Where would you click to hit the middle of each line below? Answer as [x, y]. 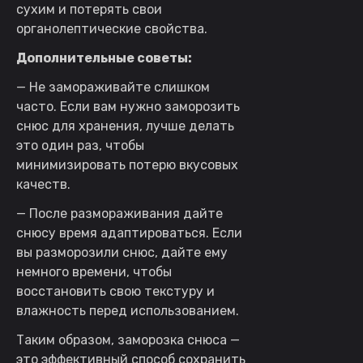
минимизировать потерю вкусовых [127, 164]
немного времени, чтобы [94, 271]
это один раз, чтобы [80, 145]
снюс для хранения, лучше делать [125, 126]
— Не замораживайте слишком [113, 87]
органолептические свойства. [112, 28]
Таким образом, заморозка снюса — [128, 340]
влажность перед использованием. [128, 310]
